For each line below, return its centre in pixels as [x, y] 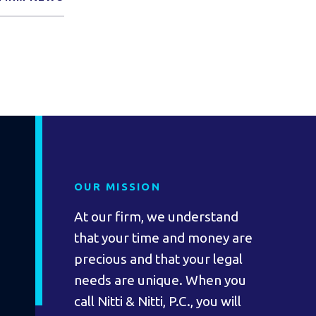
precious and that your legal [158, 259]
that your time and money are [163, 238]
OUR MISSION [117, 187]
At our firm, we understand [156, 217]
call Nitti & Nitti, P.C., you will [158, 301]
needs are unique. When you [160, 280]
